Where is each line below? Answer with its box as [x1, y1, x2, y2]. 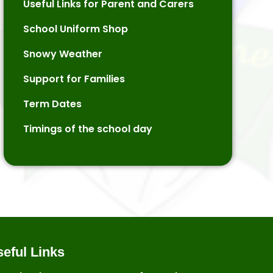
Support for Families [23, 72, 125, 86]
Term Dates [23, 97, 82, 111]
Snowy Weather [23, 47, 102, 61]
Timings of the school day [23, 122, 152, 136]
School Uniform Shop [23, 22, 128, 36]
